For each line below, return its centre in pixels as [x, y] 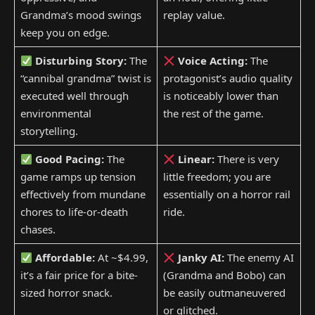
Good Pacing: [69, 159]
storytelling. [49, 131]
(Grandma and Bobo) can [224, 275]
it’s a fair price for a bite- [79, 275]
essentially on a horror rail [226, 194]
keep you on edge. [65, 33]
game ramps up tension [78, 177]
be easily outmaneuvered [224, 293]
